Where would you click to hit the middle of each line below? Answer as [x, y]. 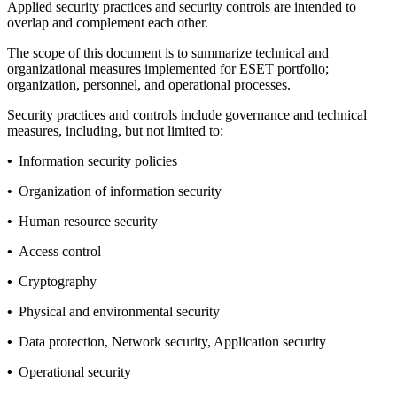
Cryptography [58, 282]
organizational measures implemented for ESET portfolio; [168, 69]
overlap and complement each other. [108, 23]
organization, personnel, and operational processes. [152, 85]
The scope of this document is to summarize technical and [168, 53]
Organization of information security [120, 191]
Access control [60, 252]
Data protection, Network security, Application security [172, 342]
